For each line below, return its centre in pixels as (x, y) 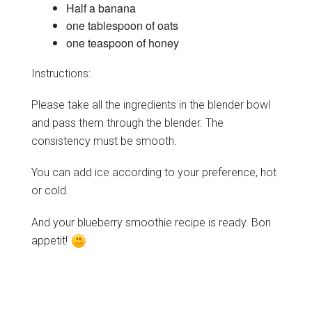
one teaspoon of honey (122, 42)
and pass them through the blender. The (127, 123)
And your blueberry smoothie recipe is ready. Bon (151, 222)
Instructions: (61, 73)
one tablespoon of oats (122, 25)
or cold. (50, 191)
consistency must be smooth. (104, 141)
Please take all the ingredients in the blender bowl (150, 105)
